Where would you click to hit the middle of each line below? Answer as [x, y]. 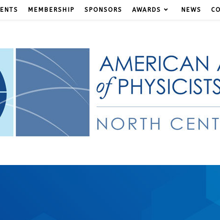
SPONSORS [103, 10]
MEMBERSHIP [51, 10]
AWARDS [147, 10]
